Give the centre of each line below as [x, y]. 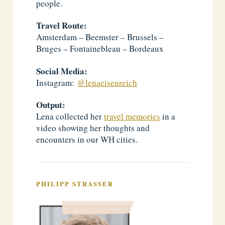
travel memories [132, 116]
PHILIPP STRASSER [75, 184]
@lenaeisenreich [107, 82]
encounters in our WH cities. [87, 139]
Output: [51, 104]
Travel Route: [62, 26]
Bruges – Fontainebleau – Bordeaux [100, 49]
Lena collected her [70, 116]
